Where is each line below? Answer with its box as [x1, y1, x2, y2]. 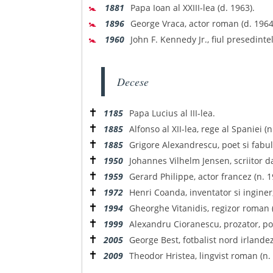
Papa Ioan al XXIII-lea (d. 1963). [130, 2, 255, 13]
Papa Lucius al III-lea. [129, 107, 216, 119]
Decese [117, 74, 149, 89]
